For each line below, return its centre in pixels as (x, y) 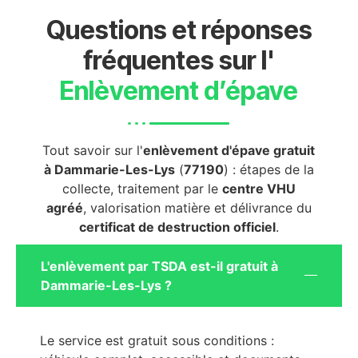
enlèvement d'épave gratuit (229, 150)
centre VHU (259, 188)
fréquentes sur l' (179, 60)
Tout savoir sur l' (93, 150)
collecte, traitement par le (142, 188)
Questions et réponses (179, 30)
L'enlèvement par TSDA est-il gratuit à (159, 266)
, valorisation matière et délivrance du (197, 207)
